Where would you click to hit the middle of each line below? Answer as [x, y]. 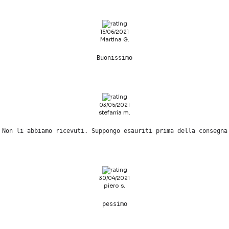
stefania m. [114, 112]
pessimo [114, 204]
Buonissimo [114, 58]
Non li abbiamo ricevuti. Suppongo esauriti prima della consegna [114, 131]
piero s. [114, 185]
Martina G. [114, 39]
